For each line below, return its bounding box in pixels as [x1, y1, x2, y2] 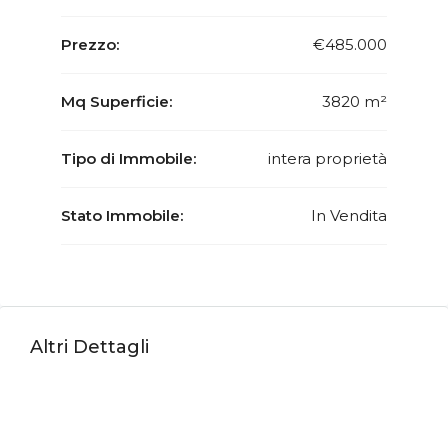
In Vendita [311, 206, 387, 225]
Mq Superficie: [61, 92, 172, 111]
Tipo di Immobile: [61, 149, 196, 168]
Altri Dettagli [30, 336, 149, 358]
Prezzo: [61, 35, 119, 54]
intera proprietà [268, 149, 387, 168]
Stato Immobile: [61, 206, 183, 225]
